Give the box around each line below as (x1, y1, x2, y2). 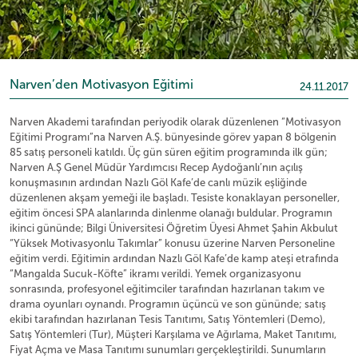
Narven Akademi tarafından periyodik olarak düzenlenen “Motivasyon (10, 116, 341, 129)
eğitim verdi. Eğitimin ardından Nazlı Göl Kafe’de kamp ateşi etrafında (10, 253, 339, 265)
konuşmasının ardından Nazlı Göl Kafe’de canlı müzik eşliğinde (10, 177, 307, 189)
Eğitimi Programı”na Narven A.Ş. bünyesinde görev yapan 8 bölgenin (10, 131, 336, 144)
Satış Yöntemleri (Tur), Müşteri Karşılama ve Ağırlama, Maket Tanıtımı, (10, 328, 336, 341)
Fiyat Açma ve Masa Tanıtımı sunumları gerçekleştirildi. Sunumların (10, 344, 326, 356)
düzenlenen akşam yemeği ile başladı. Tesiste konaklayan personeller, (10, 192, 340, 205)
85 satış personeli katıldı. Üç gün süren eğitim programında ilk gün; (10, 146, 328, 159)
